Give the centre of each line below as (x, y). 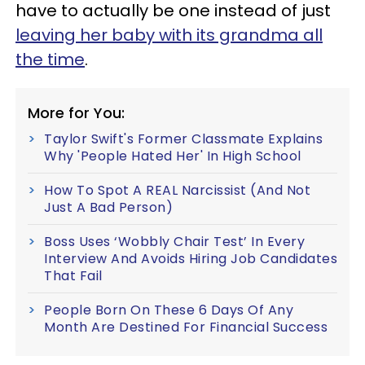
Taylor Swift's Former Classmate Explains (183, 139)
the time (50, 59)
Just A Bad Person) (108, 207)
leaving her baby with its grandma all (169, 35)
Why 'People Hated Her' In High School (173, 156)
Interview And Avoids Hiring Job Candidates (191, 259)
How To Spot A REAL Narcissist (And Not (177, 190)
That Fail (73, 276)
